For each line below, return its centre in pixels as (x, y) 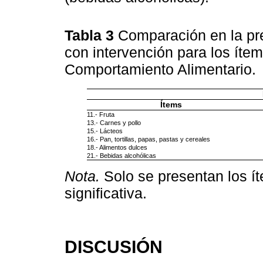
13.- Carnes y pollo (114, 123)
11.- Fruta (101, 115)
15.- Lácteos (105, 131)
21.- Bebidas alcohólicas (122, 156)
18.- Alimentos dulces (117, 148)
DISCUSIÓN (114, 246)
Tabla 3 (91, 36)
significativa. (106, 193)
